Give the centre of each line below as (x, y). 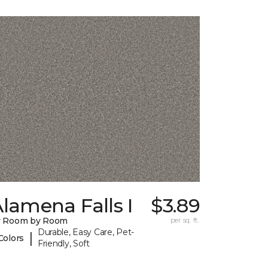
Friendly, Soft (63, 244)
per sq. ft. (185, 220)
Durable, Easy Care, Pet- (86, 232)
